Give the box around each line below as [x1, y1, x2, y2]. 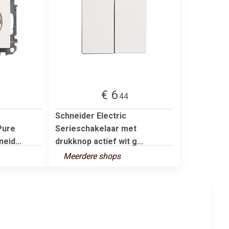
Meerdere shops [63, 151, 121, 161]
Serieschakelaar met [55, 123, 136, 133]
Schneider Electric [55, 110, 126, 121]
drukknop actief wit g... [55, 136, 143, 146]
